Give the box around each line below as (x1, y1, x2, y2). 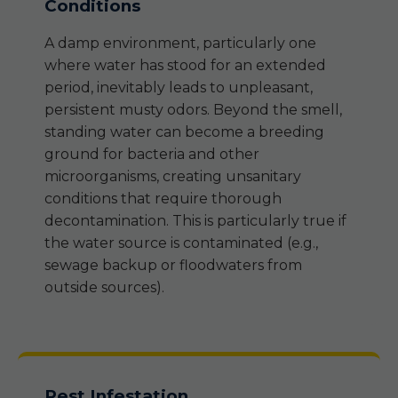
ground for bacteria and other (44, 146, 259, 163)
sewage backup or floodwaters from (44, 257, 302, 274)
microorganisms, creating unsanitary (44, 168, 301, 185)
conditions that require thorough (44, 190, 282, 207)
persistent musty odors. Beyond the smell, (44, 101, 342, 118)
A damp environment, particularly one (44, 35, 316, 52)
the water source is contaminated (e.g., (44, 235, 318, 251)
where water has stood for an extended (44, 57, 326, 74)
